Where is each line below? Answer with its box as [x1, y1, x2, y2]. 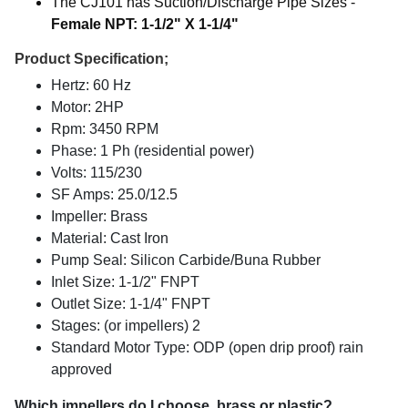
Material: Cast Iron [51, 229, 168, 246]
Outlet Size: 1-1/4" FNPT [51, 295, 210, 311]
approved [51, 361, 112, 377]
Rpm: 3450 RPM [51, 120, 158, 137]
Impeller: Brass [51, 208, 148, 224]
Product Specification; [15, 50, 168, 66]
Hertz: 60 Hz [51, 76, 131, 93]
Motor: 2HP [51, 98, 124, 115]
